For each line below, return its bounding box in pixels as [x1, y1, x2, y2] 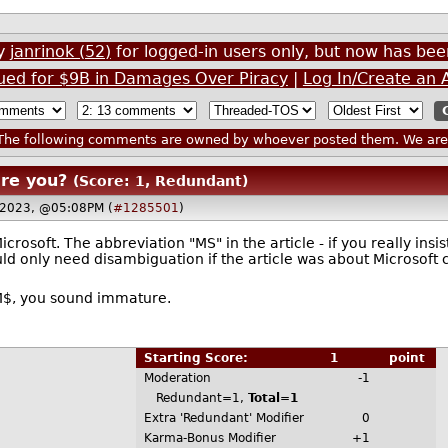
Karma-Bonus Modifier [143, 431, 276, 446]
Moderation [143, 371, 211, 386]
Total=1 [247, 391, 298, 406]
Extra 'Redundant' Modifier [143, 411, 304, 426]
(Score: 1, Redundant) [72, 173, 248, 190]
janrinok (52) [9, 41, 111, 61]
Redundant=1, [143, 391, 248, 406]
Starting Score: [143, 351, 260, 366]
